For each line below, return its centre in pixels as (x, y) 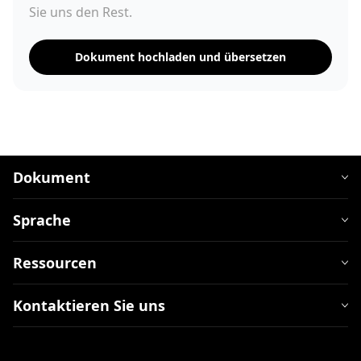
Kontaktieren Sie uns (89, 305)
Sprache (42, 220)
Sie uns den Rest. (81, 12)
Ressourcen (55, 263)
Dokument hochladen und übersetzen (180, 57)
